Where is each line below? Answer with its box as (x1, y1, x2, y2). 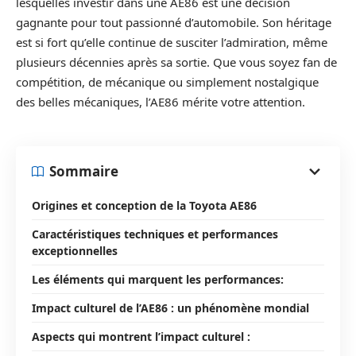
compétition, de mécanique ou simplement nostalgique (16, 74, 319, 90)
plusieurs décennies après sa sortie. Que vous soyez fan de (16, 54, 337, 70)
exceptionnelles (32, 242, 118, 258)
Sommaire (49, 162, 118, 180)
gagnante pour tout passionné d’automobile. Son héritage (16, 14, 331, 30)
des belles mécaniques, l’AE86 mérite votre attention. (16, 94, 305, 110)
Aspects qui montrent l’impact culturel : (32, 328, 250, 344)
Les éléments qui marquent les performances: (32, 271, 284, 287)
